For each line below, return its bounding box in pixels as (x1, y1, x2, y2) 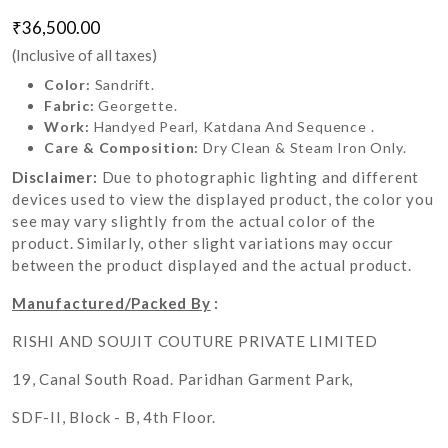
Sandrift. (94, 76, 155, 94)
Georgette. (98, 97, 178, 115)
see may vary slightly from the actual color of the (12, 212, 376, 231)
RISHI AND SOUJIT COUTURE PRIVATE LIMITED (12, 332, 382, 351)
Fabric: (44, 97, 99, 115)
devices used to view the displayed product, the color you (12, 190, 434, 209)
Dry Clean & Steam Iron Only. (203, 139, 407, 157)
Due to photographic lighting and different (101, 168, 420, 187)
